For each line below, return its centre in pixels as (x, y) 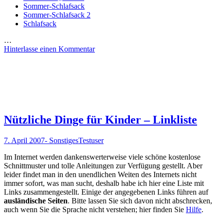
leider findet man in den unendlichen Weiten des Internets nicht (100, 175)
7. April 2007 (24, 141)
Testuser (91, 141)
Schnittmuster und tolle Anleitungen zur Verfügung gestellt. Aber (103, 166)
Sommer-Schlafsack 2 (57, 15)
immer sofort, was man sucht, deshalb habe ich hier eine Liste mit (104, 183)
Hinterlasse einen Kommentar (49, 49)
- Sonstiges (62, 141)
